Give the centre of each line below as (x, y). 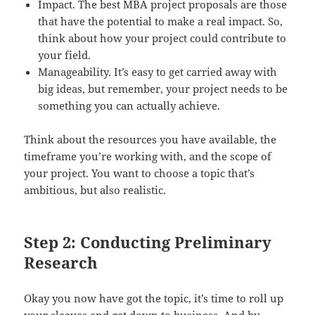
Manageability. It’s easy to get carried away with (158, 71)
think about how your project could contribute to (162, 38)
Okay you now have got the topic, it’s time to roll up (154, 298)
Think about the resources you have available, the (150, 139)
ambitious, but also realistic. (95, 189)
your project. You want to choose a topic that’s (140, 173)
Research (61, 262)
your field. (65, 54)
